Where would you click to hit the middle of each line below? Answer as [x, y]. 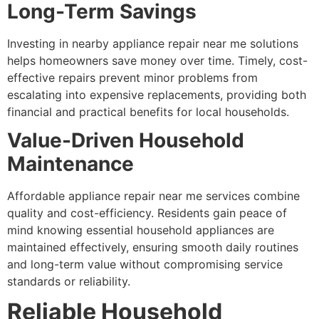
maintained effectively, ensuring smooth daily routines [153, 247]
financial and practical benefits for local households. [148, 111]
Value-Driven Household [126, 140]
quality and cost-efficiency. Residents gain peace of [147, 213]
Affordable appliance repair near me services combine [153, 195]
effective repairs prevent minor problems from [132, 77]
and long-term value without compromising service [145, 264]
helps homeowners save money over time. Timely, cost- [157, 60]
